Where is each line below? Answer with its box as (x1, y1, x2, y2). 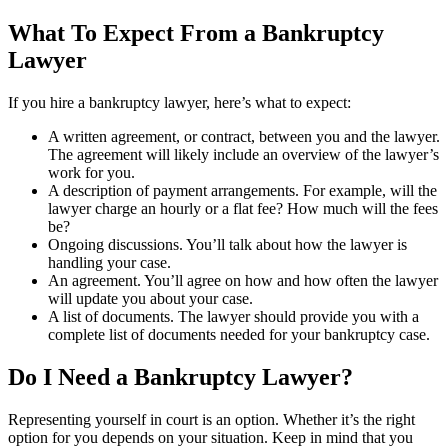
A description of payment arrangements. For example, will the (48, 182, 437, 199)
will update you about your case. (48, 290, 253, 307)
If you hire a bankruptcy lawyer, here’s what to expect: (8, 94, 351, 111)
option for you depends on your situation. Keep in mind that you (8, 428, 413, 446)
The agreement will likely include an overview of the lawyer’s (48, 146, 439, 163)
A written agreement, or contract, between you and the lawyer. (48, 128, 440, 145)
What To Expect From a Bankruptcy (8, 20, 384, 47)
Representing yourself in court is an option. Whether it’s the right (8, 410, 415, 428)
